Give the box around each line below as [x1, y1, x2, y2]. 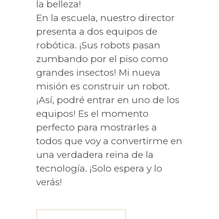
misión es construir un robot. [36, 81, 170, 92]
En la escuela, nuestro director [36, 12, 175, 24]
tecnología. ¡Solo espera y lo [36, 163, 162, 175]
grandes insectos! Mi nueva [36, 67, 160, 79]
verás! [36, 176, 62, 188]
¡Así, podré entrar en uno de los [36, 94, 179, 106]
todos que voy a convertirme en [36, 135, 182, 147]
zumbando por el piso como [36, 53, 168, 65]
